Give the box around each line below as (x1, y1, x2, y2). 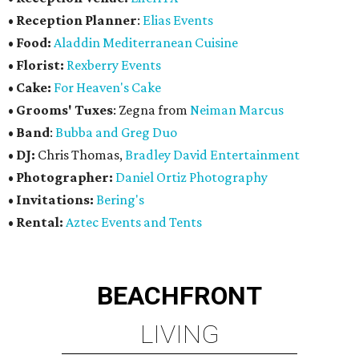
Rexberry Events (67, 57, 161, 74)
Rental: (14, 214, 63, 231)
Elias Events (143, 12, 213, 29)
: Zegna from (113, 102, 190, 119)
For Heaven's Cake (54, 79, 161, 96)
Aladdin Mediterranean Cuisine (54, 34, 238, 51)
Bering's (96, 192, 144, 208)
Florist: (16, 57, 64, 74)
